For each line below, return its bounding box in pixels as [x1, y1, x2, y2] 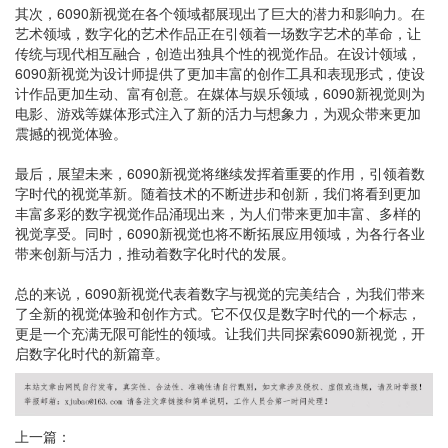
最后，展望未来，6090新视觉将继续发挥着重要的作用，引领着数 [15, 163, 425, 183]
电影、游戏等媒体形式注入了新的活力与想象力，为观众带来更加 [15, 103, 421, 123]
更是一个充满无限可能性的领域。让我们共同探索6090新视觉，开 [15, 323, 425, 343]
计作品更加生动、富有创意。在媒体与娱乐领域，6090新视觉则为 [15, 83, 425, 103]
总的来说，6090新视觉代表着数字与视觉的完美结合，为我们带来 [15, 283, 425, 303]
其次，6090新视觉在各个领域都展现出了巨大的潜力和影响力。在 [15, 3, 425, 23]
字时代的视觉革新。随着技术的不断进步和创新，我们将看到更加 [15, 183, 421, 203]
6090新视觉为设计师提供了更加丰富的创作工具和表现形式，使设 [15, 63, 425, 83]
